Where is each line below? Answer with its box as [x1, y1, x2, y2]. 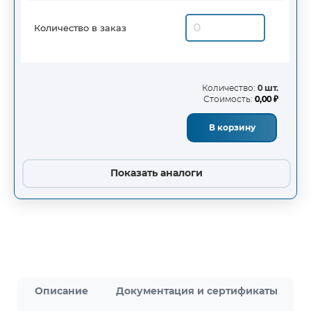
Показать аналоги [110, 169, 203, 178]
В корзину [208, 124, 255, 132]
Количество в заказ [34, 22, 126, 33]
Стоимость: [203, 95, 255, 103]
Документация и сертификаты [116, 287, 278, 296]
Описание [35, 287, 88, 296]
